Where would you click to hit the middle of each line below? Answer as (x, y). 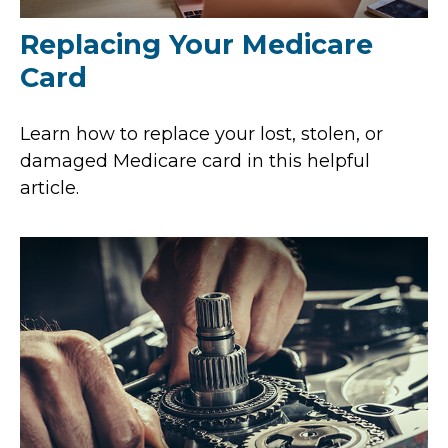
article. (49, 187)
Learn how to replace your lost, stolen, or (201, 133)
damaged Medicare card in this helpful (195, 160)
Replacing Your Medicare (196, 44)
